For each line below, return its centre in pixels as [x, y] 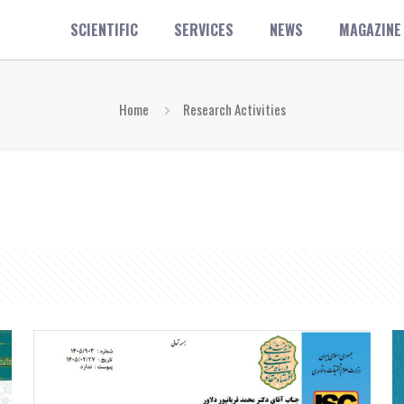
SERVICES [204, 29]
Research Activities [234, 109]
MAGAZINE [371, 29]
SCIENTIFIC [105, 29]
